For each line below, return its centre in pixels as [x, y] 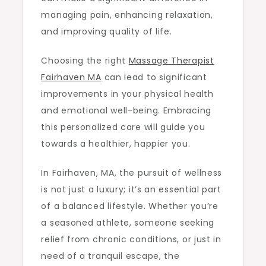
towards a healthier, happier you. [116, 144]
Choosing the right [85, 61]
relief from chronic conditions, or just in [131, 239]
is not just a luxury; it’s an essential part [131, 189]
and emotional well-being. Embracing [126, 110]
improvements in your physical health [127, 94]
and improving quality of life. [107, 31]
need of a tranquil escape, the [110, 256]
